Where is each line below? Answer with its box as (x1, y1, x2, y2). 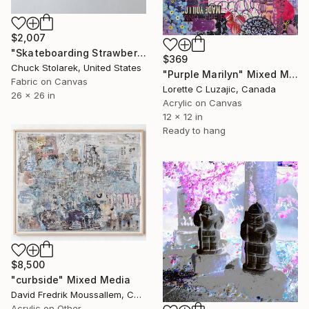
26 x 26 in (11, 90, 55, 101)
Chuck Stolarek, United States (11, 62, 141, 74)
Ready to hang (163, 124, 226, 136)
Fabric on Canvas (11, 76, 88, 88)
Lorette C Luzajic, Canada (163, 83, 276, 94)
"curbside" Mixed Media (11, 274, 131, 286)
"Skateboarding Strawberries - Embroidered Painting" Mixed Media (137, 47, 146, 59)
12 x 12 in (163, 110, 203, 122)
